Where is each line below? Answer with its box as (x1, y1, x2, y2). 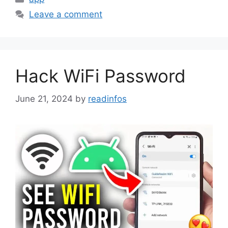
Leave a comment (29, 9, 103, 20)
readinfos (88, 93, 127, 104)
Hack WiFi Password (15, 65, 186, 87)
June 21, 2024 (15, 93, 73, 104)
